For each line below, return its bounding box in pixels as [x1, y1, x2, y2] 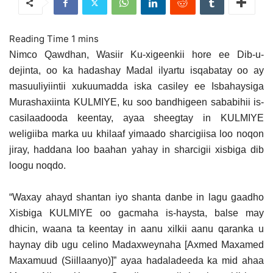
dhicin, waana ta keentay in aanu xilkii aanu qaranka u [9, 224, 264, 234]
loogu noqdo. [9, 160, 66, 171]
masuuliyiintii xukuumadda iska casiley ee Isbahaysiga [9, 81, 264, 91]
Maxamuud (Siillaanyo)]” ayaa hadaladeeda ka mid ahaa [9, 255, 264, 266]
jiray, [9, 144, 34, 155]
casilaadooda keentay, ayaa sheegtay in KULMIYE [9, 113, 264, 123]
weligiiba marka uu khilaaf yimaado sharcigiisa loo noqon [9, 129, 264, 139]
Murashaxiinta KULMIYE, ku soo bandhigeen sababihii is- [9, 97, 264, 107]
